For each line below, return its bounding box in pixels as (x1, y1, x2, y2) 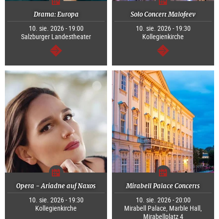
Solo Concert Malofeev (131, 10, 196, 19)
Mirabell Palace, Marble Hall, (124, 203, 202, 213)
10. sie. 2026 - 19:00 (28, 23, 84, 33)
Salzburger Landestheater (21, 32, 91, 42)
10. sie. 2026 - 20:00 (135, 195, 191, 205)
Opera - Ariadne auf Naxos (16, 182, 96, 191)
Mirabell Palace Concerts (126, 182, 200, 191)
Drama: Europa (33, 10, 79, 19)
